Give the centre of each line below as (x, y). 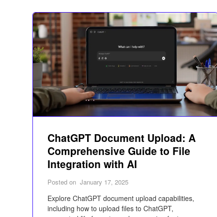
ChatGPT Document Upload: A (122, 138)
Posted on (63, 182)
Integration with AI (93, 164)
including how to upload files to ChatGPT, (111, 209)
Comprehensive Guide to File (119, 151)
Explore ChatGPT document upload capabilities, (121, 198)
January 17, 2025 (104, 182)
